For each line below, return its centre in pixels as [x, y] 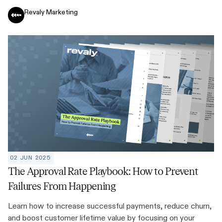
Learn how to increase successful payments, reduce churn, [110, 206]
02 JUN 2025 [30, 158]
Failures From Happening [62, 186]
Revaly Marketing [51, 12]
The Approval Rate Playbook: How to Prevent [103, 171]
